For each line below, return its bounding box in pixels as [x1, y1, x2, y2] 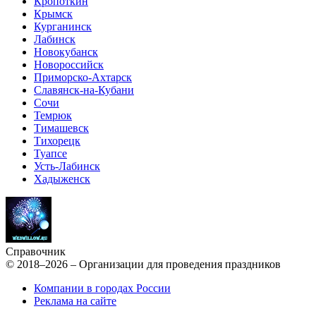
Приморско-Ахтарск [34, 71, 132, 84]
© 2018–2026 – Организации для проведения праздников [6, 258, 281, 271]
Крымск [34, 8, 73, 20]
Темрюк [34, 109, 72, 122]
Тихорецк [34, 135, 80, 147]
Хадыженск [34, 173, 90, 186]
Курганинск [34, 20, 92, 33]
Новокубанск [34, 46, 98, 59]
